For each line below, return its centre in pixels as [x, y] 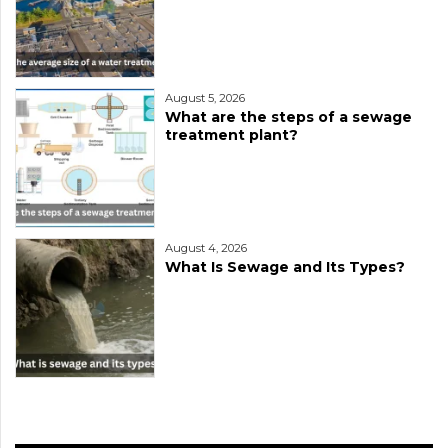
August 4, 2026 [206, 248]
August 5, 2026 [205, 98]
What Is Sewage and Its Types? [285, 267]
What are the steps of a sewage [288, 117]
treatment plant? [231, 135]
